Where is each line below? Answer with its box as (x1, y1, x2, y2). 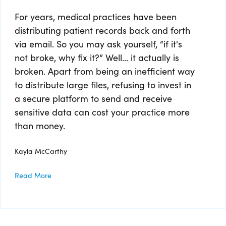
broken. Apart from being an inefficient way (15, 65, 195, 78)
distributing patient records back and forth (15, 24, 190, 37)
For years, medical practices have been (15, 10, 177, 23)
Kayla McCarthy (15, 146, 67, 156)
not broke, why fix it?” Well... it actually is (15, 51, 179, 64)
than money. (15, 119, 65, 132)
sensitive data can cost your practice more (15, 105, 190, 119)
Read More (15, 170, 51, 181)
